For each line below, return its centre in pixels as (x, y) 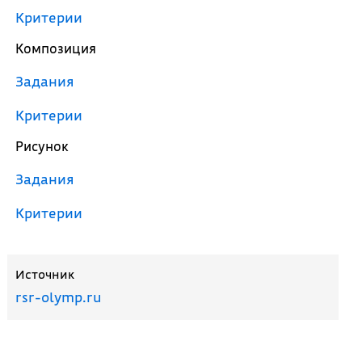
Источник (44, 274)
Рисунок (42, 146)
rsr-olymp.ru (58, 297)
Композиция (55, 48)
